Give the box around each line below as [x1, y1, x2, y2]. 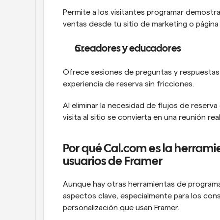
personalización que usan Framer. [63, 203, 179, 212]
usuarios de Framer [63, 156, 163, 167]
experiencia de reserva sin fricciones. [63, 80, 194, 88]
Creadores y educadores [75, 44, 181, 54]
